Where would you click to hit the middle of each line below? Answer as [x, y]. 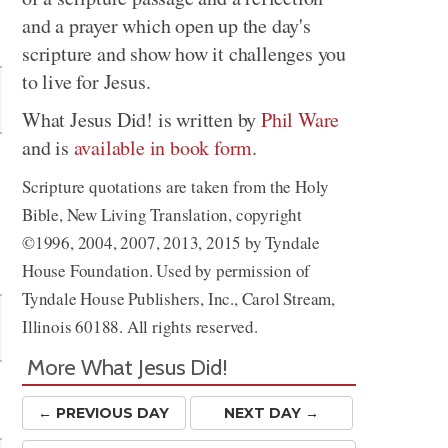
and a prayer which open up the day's [166, 25]
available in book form [163, 147]
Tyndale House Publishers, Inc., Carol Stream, [178, 298]
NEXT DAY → [271, 413]
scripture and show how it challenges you [184, 53]
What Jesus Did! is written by [142, 119]
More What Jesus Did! [127, 367]
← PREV [67, 413]
